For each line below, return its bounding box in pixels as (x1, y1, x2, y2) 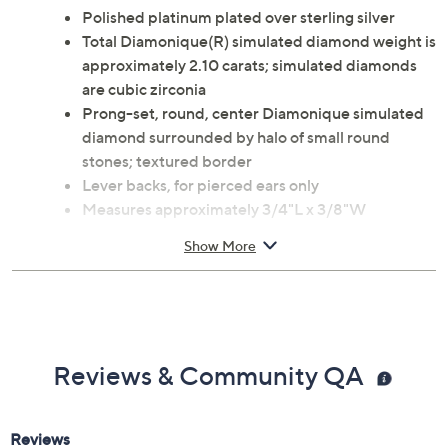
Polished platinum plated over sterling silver (82, 7, 395, 27)
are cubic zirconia (82, 79, 206, 99)
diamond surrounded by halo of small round (82, 127, 390, 147)
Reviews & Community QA (53, 360, 369, 391)
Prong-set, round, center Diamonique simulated (82, 103, 424, 123)
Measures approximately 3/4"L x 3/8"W (82, 199, 366, 219)
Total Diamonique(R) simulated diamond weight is (82, 31, 436, 51)
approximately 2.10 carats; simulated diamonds (82, 55, 417, 75)
